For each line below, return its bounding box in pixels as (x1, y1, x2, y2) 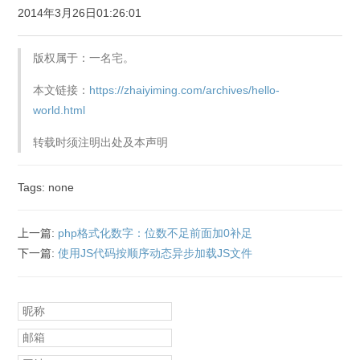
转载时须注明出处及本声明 (33, 136, 169, 149)
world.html (33, 104, 86, 117)
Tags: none (18, 181, 75, 194)
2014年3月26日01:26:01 (18, 6, 142, 19)
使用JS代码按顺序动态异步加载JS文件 (58, 247, 253, 260)
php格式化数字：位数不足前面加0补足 (58, 227, 253, 239)
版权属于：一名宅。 (33, 51, 135, 64)
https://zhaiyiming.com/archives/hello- (89, 84, 280, 96)
